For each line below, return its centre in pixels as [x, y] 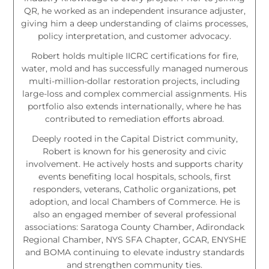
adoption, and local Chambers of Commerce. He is [134, 201]
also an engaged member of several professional [134, 214]
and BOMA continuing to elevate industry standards [134, 252]
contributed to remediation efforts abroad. [134, 119]
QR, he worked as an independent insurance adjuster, [134, 11]
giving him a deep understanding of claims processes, [134, 23]
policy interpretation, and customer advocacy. [134, 36]
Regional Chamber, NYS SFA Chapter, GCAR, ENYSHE [134, 239]
